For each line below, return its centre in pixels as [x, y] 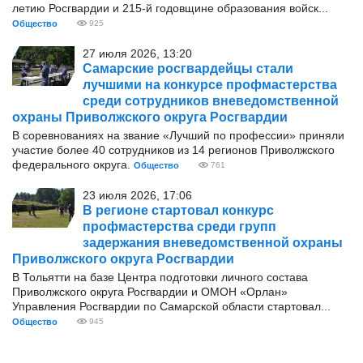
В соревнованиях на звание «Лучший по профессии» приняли [178, 135]
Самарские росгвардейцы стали [188, 68]
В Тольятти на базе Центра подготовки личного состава [160, 277]
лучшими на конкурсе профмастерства [210, 85]
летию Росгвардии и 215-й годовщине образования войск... [170, 8]
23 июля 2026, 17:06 [137, 195]
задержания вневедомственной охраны [213, 243]
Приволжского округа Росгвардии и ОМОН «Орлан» [150, 292]
